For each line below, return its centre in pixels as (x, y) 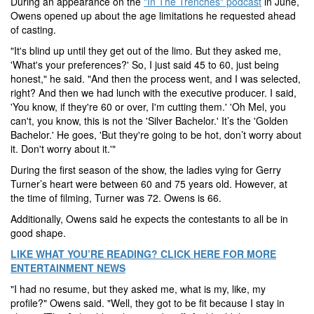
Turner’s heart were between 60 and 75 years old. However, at (149, 184)
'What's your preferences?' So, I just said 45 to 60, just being (145, 64)
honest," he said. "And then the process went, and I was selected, (156, 78)
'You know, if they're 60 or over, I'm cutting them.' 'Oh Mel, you (148, 107)
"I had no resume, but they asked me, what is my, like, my (138, 289)
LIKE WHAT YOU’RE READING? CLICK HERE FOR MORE (143, 254)
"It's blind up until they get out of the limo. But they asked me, (146, 50)
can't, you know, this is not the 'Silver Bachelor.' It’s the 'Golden (149, 121)
